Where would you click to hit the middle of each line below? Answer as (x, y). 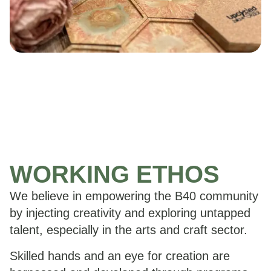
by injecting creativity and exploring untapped (130, 213)
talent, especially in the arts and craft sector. (129, 230)
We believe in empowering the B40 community (134, 196)
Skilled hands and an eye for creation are (120, 256)
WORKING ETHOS (115, 175)
